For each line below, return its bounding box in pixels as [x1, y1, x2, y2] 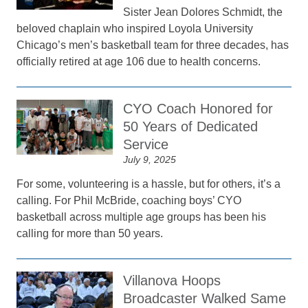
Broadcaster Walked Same [123, 291, 287, 306]
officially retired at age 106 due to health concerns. [16, 56, 261, 67]
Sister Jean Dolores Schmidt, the [123, 6, 283, 18]
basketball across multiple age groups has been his [16, 211, 267, 223]
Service [123, 137, 169, 152]
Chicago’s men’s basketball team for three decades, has [16, 39, 289, 51]
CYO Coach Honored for [123, 101, 274, 116]
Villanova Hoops [123, 273, 221, 288]
